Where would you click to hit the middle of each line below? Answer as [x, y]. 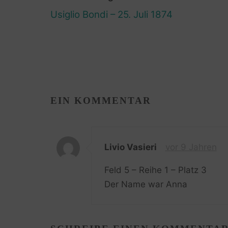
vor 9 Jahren [191, 147]
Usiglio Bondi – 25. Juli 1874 [111, 14]
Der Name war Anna [146, 184]
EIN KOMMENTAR [101, 100]
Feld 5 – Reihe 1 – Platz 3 [155, 170]
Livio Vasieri [130, 147]
